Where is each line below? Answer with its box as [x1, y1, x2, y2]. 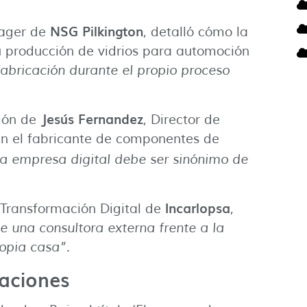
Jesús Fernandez [40, 109, 143, 128]
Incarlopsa [165, 198, 230, 218]
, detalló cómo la [143, 23, 248, 40]
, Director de [143, 112, 220, 128]
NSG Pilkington [50, 21, 143, 40]
